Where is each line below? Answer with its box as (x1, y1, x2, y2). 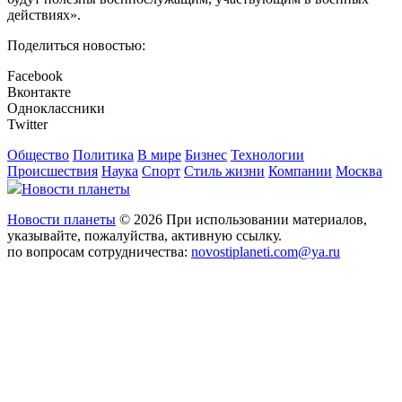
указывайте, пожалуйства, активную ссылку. (7, 228, 282, 244)
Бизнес (185, 147, 227, 163)
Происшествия (7, 163, 98, 179)
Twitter (7, 117, 48, 133)
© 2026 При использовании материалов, (116, 212, 367, 228)
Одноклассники (7, 100, 105, 117)
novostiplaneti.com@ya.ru (191, 244, 340, 260)
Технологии (231, 147, 304, 163)
